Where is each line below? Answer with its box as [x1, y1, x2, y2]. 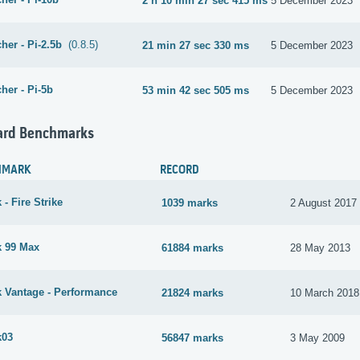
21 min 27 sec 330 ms [142, 39, 250, 51]
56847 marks [162, 331, 224, 344]
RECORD [160, 163, 199, 178]
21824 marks [162, 286, 224, 299]
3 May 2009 [290, 331, 346, 344]
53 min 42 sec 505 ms [142, 84, 250, 96]
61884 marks [162, 241, 224, 254]
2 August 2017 [290, 196, 358, 209]
